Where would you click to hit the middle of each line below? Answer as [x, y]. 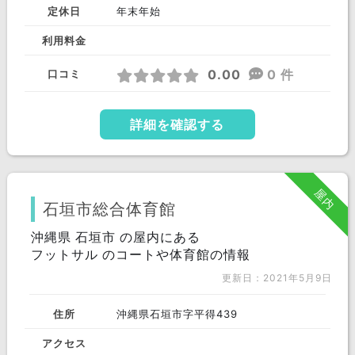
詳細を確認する [177, 124]
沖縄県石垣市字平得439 [177, 314]
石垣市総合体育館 [109, 209]
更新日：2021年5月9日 [277, 278]
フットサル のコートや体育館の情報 [140, 254]
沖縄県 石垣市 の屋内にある [115, 237]
